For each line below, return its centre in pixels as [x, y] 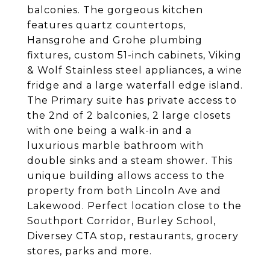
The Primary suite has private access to [132, 100]
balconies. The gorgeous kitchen [115, 10]
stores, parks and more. [89, 251]
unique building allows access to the [126, 176]
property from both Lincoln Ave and [124, 191]
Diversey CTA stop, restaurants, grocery [133, 236]
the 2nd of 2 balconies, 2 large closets [129, 115]
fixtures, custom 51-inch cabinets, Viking [134, 55]
